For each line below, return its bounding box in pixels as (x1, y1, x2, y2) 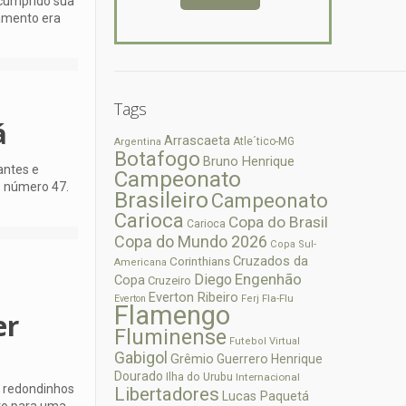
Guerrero (217, 351, 269, 366)
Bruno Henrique (203, 153, 295, 169)
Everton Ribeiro (149, 288, 239, 305)
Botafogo (114, 147, 201, 170)
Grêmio (170, 350, 215, 367)
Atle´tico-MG (233, 134, 295, 148)
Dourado (114, 368, 164, 383)
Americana (114, 256, 168, 268)
